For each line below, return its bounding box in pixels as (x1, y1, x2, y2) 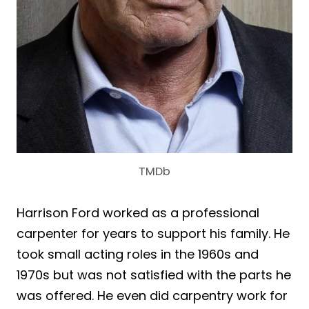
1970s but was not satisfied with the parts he (17, 266, 291, 284)
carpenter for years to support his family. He (17, 225, 290, 243)
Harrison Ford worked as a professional (17, 204, 259, 222)
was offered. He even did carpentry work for (17, 287, 288, 305)
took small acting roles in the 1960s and (17, 246, 259, 263)
